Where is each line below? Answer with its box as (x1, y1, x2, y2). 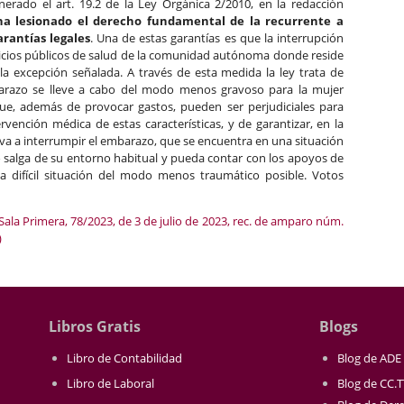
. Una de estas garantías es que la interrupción (89, 29, 344, 46)
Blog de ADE (337, 350, 401, 366)
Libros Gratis (49, 317, 141, 336)
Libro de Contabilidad (67, 350, 182, 366)
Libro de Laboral (67, 375, 154, 391)
